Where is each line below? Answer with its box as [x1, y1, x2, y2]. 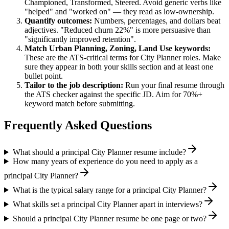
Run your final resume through [123, 81, 224, 90]
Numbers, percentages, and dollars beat [92, 16, 220, 26]
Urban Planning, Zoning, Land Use [49, 44, 172, 53]
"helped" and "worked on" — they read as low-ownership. [25, 7, 214, 16]
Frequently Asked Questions [4, 119, 152, 132]
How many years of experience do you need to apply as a [12, 156, 198, 166]
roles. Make [181, 53, 221, 62]
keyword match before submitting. [25, 99, 135, 108]
